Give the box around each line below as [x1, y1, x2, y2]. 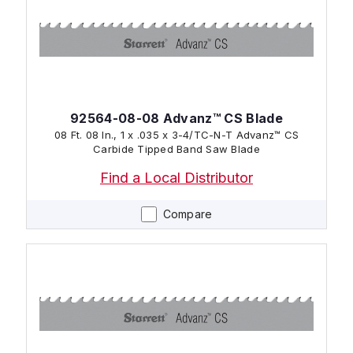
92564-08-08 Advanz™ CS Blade [70, 110, 283, 126]
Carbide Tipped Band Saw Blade [93, 142, 260, 155]
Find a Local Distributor [100, 169, 253, 186]
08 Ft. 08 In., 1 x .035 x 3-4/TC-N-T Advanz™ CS [54, 128, 299, 141]
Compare [162, 206, 213, 221]
